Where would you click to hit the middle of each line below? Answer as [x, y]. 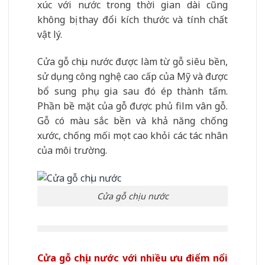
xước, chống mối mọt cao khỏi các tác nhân [132, 135]
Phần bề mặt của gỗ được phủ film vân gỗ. [132, 106]
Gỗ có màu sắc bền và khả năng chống [132, 120]
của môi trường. [72, 150]
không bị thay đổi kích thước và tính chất [132, 20]
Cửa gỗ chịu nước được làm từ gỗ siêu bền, [132, 61]
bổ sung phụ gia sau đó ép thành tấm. [132, 91]
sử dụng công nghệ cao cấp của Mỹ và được [132, 76]
